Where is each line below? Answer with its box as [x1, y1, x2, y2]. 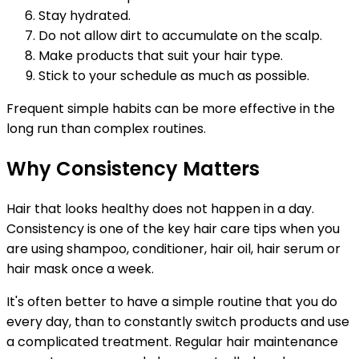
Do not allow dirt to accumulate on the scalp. [38, 26, 322, 45]
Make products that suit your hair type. [38, 46, 283, 65]
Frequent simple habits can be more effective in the [6, 99, 335, 118]
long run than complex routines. [6, 119, 206, 138]
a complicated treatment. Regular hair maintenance [6, 332, 338, 351]
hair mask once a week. [6, 259, 154, 278]
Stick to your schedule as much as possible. [38, 66, 309, 85]
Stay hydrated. [38, 6, 131, 25]
